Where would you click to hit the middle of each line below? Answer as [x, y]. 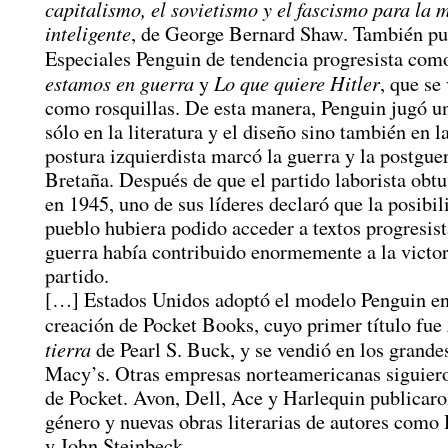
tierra [68, 349]
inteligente [88, 33]
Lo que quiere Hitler [297, 83]
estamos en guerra [119, 83]
